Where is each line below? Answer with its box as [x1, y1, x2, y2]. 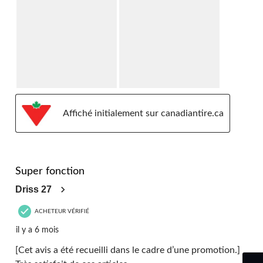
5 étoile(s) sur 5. [15, 153, 80, 163]
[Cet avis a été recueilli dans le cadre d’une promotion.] [15, 245, 240, 255]
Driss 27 [15, 184, 52, 195]
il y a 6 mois [16, 226, 59, 235]
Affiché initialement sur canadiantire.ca [63, 108, 224, 118]
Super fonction [15, 166, 85, 177]
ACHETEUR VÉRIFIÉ [35, 208, 89, 214]
